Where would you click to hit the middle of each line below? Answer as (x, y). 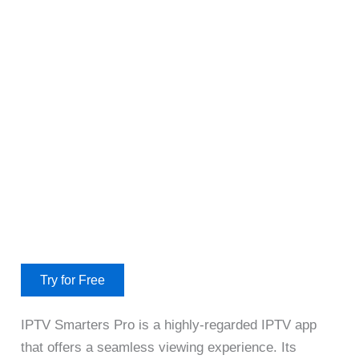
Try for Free (73, 280)
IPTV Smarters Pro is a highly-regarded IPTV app (169, 325)
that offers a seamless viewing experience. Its (159, 347)
